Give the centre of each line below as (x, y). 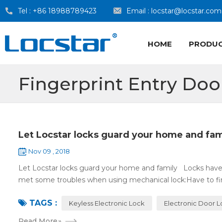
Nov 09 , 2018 (49, 151)
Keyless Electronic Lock (107, 203)
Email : (139, 11)
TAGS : (43, 203)
